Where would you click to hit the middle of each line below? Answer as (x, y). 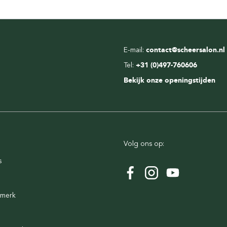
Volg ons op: (144, 144)
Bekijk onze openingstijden (169, 80)
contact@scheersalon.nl (185, 50)
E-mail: (134, 50)
